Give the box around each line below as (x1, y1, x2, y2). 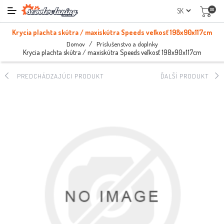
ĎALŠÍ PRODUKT (160, 71, 215, 80)
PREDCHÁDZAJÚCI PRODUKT (9, 71, 104, 80)
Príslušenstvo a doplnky (96, 39, 158, 48)
